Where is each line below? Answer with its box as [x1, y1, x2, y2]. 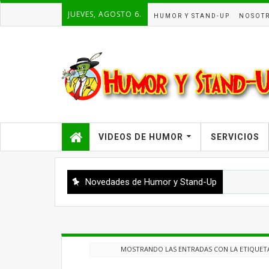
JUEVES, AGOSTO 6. [68, 9, 142, 19]
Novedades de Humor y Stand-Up [85, 177, 217, 187]
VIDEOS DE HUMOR [98, 132, 183, 142]
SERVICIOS [211, 132, 259, 142]
